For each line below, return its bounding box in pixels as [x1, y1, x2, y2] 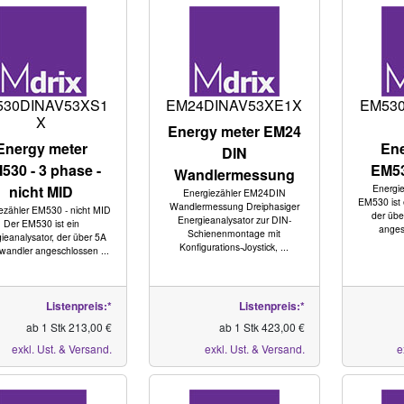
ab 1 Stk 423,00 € [218, 319, 305, 335]
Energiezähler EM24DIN [182, 186, 286, 199]
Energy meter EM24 [167, 121, 301, 142]
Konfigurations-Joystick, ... [179, 240, 289, 253]
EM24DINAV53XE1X [166, 95, 303, 115]
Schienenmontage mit [188, 226, 281, 240]
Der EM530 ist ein [3, 216, 79, 230]
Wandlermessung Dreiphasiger [169, 199, 299, 213]
